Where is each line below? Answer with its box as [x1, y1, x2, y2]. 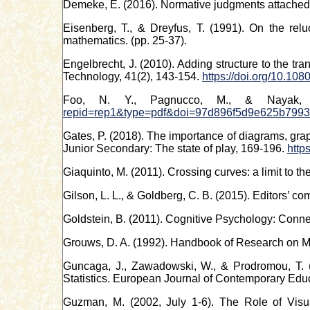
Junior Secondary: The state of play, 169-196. [63, 142, 287, 154]
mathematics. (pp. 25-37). [63, 34, 187, 46]
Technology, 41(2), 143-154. [63, 70, 202, 82]
